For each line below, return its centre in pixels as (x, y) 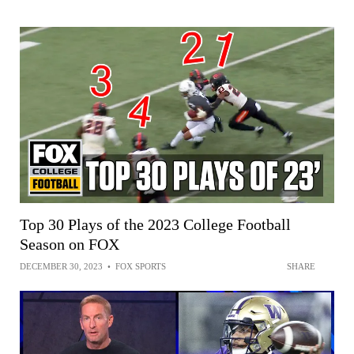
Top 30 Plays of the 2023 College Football (155, 224)
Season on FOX (70, 244)
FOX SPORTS (141, 266)
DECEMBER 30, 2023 (61, 266)
